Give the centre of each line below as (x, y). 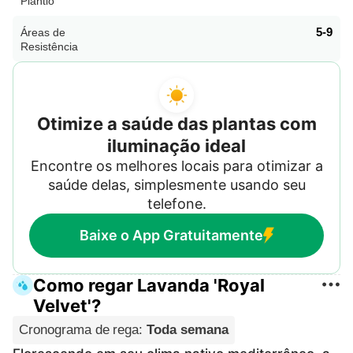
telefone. (176, 203)
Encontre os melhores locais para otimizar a (176, 165)
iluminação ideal (176, 145)
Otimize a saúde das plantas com (176, 123)
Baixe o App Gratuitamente (171, 235)
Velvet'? (67, 305)
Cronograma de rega (79, 329)
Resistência (49, 46)
